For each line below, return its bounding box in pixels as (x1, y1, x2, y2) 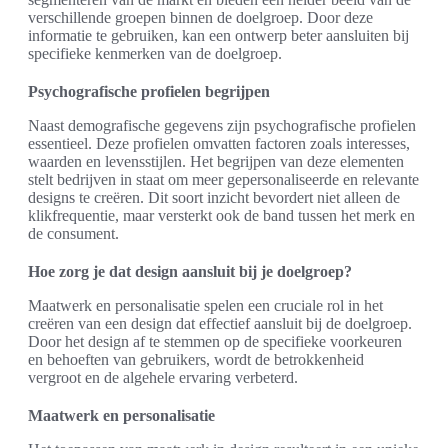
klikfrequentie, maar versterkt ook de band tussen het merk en (28, 207, 415, 225)
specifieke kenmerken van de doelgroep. (28, 45, 282, 63)
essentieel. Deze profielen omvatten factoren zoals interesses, (28, 135, 410, 153)
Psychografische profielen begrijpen (28, 83, 270, 101)
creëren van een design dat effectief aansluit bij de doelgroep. (28, 315, 412, 333)
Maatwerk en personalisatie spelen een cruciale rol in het (28, 297, 383, 315)
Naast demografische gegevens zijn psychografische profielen (28, 117, 416, 135)
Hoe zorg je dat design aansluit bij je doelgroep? (28, 263, 352, 281)
